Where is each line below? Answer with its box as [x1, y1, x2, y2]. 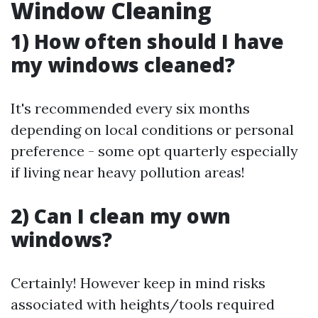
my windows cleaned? [11, 50, 235, 78]
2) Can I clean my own [11, 202, 231, 229]
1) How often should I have [11, 27, 284, 55]
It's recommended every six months [11, 99, 250, 117]
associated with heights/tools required [11, 295, 275, 313]
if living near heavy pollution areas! [11, 163, 245, 181]
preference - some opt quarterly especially [11, 141, 298, 160]
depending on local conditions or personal [11, 120, 294, 138]
